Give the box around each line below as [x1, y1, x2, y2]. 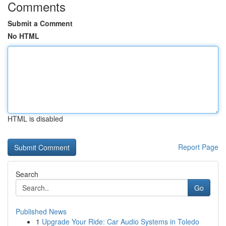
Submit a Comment [8, 18, 73, 28]
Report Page [178, 142, 218, 152]
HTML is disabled [8, 114, 63, 124]
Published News [16, 206, 67, 216]
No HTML [8, 31, 39, 41]
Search [16, 169, 38, 179]
